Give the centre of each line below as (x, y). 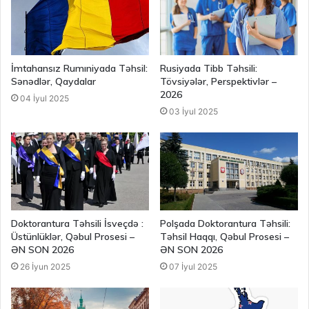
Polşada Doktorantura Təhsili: (225, 223)
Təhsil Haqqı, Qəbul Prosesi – (225, 236)
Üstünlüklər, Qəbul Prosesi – (73, 236)
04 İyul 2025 (44, 98)
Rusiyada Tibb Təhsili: (209, 68)
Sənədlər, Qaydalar (53, 81)
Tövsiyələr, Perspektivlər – (218, 81)
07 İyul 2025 (193, 266)
